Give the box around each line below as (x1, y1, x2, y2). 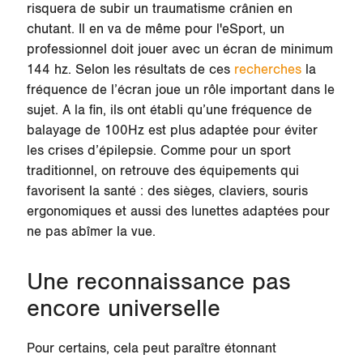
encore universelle (26, 295, 220, 324)
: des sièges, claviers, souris (135, 183, 308, 200)
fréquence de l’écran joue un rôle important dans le (26, 82, 335, 99)
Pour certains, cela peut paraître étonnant (26, 340, 276, 357)
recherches (233, 62, 301, 79)
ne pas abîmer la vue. (26, 224, 164, 241)
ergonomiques (26, 203, 111, 220)
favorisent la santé (26, 183, 136, 200)
